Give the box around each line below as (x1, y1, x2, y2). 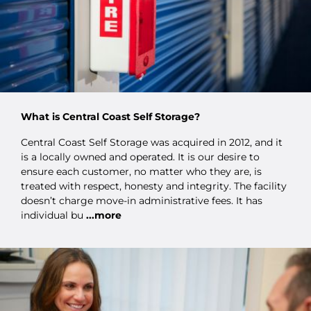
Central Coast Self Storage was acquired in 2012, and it (21, 135, 283, 149)
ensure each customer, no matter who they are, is (21, 165, 262, 178)
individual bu (21, 208, 83, 221)
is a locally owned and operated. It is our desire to (21, 150, 260, 163)
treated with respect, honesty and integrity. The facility (21, 179, 287, 192)
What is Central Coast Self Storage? (21, 110, 200, 123)
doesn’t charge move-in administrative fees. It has (21, 194, 262, 207)
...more (83, 208, 121, 221)
